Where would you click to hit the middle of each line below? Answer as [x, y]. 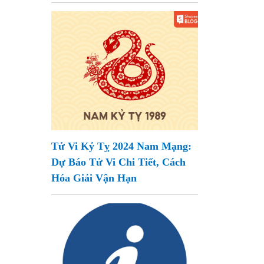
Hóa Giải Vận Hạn [94, 178]
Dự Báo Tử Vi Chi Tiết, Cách [119, 162]
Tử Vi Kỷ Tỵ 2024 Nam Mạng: [122, 146]
